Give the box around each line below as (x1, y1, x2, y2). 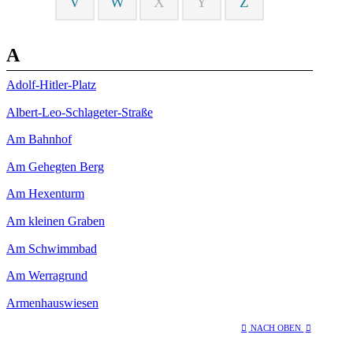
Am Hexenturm (6, 187, 84, 201)
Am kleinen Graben (6, 214, 105, 228)
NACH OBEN (248, 323, 304, 333)
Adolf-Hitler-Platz (6, 77, 96, 91)
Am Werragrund (6, 269, 87, 283)
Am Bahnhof (6, 132, 72, 147)
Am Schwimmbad (6, 241, 97, 255)
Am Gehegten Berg (6, 159, 104, 173)
